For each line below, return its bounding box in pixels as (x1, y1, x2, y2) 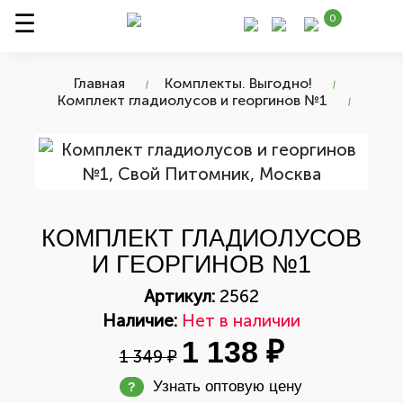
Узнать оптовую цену (153, 378, 302, 395)
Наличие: (103, 310, 177, 331)
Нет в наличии (182, 310, 300, 331)
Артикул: (144, 286, 215, 307)
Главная (73, 75, 125, 92)
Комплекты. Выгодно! (164, 75, 312, 92)
